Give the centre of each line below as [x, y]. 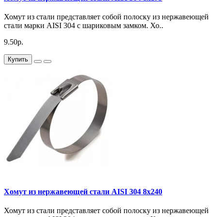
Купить [18, 60]
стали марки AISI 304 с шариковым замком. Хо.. [84, 26]
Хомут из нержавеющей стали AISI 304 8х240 [83, 191]
